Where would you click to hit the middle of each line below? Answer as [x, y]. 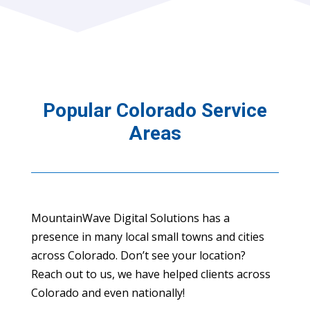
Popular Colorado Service [155, 110]
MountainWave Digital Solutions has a [130, 218]
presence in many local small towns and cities [147, 236]
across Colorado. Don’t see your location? [138, 255]
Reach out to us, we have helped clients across [151, 274]
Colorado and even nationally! [108, 292]
